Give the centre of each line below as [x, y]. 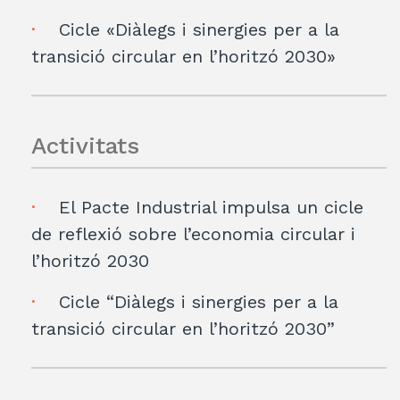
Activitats [85, 145]
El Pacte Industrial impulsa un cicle [211, 207]
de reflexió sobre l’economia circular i [193, 233]
